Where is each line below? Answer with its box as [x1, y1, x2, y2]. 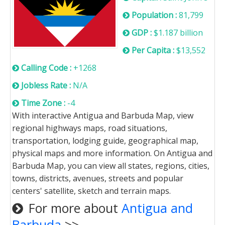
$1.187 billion [154, 27, 203, 38]
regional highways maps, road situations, [12, 122, 167, 134]
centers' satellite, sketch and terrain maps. [12, 185, 171, 196]
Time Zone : [21, 97, 67, 108]
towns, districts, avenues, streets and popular [12, 172, 183, 184]
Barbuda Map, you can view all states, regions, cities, [12, 160, 209, 171]
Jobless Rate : [21, 79, 73, 91]
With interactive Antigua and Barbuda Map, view [12, 109, 193, 121]
